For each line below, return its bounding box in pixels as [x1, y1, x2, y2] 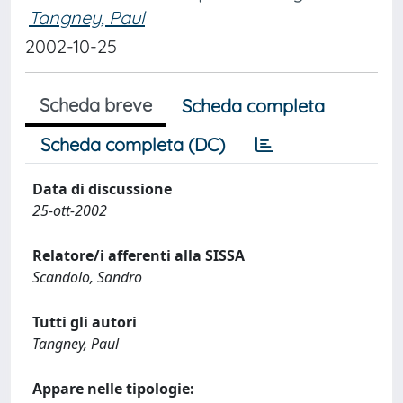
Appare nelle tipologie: [32, 379, 194, 399]
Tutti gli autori [32, 312, 137, 332]
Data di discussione [32, 179, 172, 199]
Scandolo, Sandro [32, 267, 142, 287]
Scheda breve [40, 94, 152, 116]
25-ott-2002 [32, 201, 107, 220]
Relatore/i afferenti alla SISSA [32, 246, 245, 265]
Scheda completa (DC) [40, 133, 225, 156]
